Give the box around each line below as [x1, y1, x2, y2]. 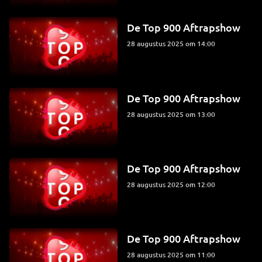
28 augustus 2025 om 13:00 [131, 109, 216, 119]
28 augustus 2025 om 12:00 [131, 179, 216, 189]
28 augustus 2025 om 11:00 [131, 249, 216, 260]
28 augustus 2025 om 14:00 [131, 39, 216, 49]
